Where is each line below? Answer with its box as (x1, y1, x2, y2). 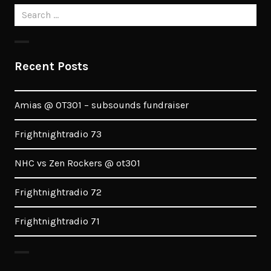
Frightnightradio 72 (15, 186, 102, 198)
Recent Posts (15, 59, 88, 73)
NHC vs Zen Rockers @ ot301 (15, 157, 140, 169)
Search (14, 5, 43, 16)
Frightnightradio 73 (15, 128, 102, 140)
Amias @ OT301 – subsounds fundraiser (15, 99, 189, 111)
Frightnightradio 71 (15, 215, 100, 227)
